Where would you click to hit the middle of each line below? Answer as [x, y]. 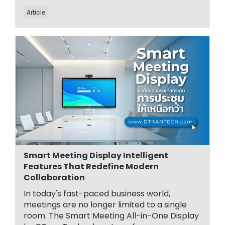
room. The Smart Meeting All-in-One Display [111, 215]
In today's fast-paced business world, [97, 193]
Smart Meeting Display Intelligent [96, 155]
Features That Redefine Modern [91, 166]
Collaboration [54, 177]
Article [36, 12]
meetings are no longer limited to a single [105, 204]
